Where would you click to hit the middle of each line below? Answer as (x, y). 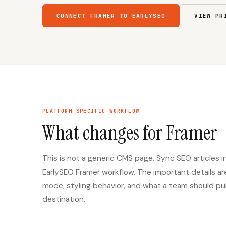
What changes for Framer (130, 133)
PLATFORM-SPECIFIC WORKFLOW (91, 111)
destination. (64, 199)
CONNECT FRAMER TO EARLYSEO (111, 16)
